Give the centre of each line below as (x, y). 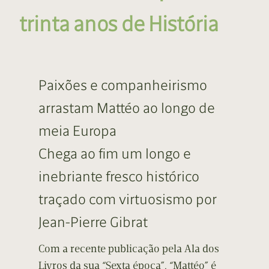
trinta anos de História (119, 24)
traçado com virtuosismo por (128, 199)
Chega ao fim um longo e (115, 154)
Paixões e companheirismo (123, 85)
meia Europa (77, 131)
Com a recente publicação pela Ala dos (129, 249)
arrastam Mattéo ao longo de (127, 108)
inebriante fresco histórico (119, 177)
